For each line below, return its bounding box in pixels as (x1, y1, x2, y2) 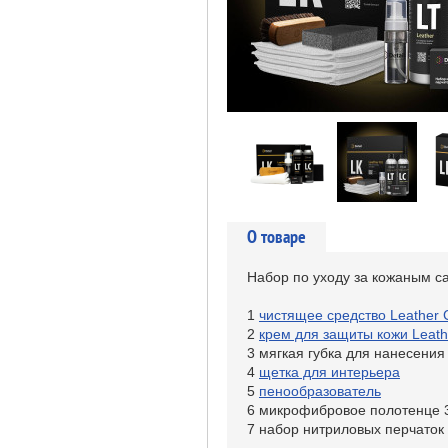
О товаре (247, 225, 306, 248)
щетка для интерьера (259, 364, 400, 380)
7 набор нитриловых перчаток (247, 421, 444, 437)
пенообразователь (259, 383, 381, 399)
